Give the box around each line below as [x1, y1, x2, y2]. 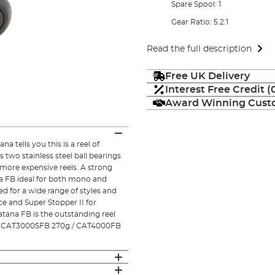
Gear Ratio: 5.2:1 [171, 18, 228, 26]
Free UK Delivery [165, 71, 250, 81]
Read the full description [146, 44, 252, 53]
